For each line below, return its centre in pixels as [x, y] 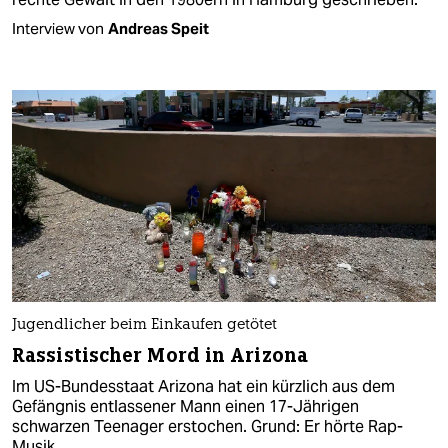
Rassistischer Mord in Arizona [160, 355]
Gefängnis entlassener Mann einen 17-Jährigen [185, 406]
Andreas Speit [158, 28]
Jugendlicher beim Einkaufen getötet [144, 325]
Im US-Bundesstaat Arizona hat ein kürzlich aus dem [203, 386]
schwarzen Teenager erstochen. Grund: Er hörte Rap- [207, 426]
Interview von [58, 28]
